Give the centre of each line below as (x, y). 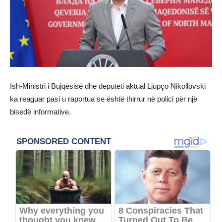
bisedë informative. (40, 112)
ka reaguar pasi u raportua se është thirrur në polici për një (104, 99)
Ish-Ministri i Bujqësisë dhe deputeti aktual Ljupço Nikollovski (108, 86)
